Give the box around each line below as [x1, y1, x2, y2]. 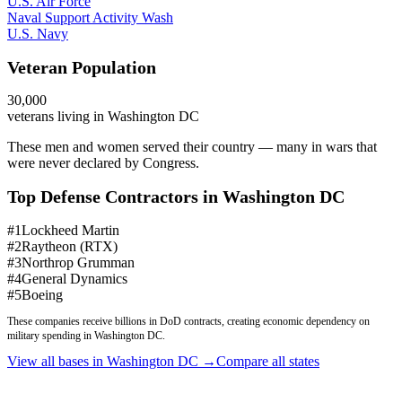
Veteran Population [7, 57, 156, 77]
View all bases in [7, 353, 107, 369]
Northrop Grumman [22, 254, 135, 270]
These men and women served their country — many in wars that [7, 139, 377, 155]
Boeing [22, 286, 63, 302]
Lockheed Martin [22, 222, 119, 238]
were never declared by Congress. [7, 155, 199, 171]
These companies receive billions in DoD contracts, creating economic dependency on [7, 314, 370, 328]
